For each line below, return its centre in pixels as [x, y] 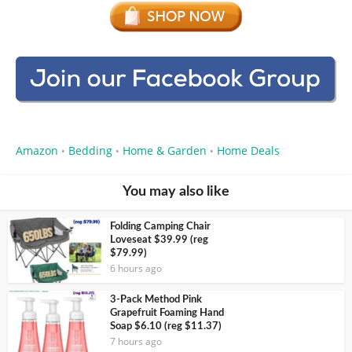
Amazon [37, 150]
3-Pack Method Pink [156, 299]
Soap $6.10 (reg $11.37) [166, 326]
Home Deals [248, 150]
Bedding [90, 150]
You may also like [176, 191]
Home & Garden [165, 150]
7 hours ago [136, 341]
